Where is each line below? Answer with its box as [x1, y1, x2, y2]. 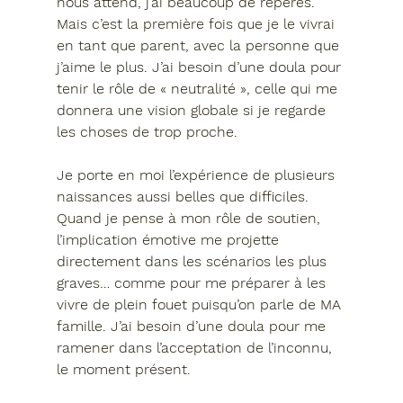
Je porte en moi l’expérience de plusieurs [56, 166, 339, 184]
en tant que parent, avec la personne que [56, 36, 344, 54]
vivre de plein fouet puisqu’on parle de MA [56, 295, 345, 313]
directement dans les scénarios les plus [56, 252, 331, 270]
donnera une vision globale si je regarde [56, 101, 330, 119]
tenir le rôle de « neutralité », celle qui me [56, 79, 342, 97]
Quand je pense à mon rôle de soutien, [56, 209, 325, 227]
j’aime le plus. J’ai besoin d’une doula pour [56, 58, 345, 76]
